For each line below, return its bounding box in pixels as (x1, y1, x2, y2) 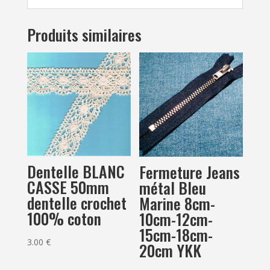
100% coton (27, 207, 101, 231)
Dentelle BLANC (27, 160, 125, 184)
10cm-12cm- (139, 207, 213, 231)
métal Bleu (139, 175, 207, 199)
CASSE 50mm (27, 175, 109, 199)
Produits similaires (27, 23, 142, 47)
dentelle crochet (27, 191, 127, 215)
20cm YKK (139, 238, 202, 262)
